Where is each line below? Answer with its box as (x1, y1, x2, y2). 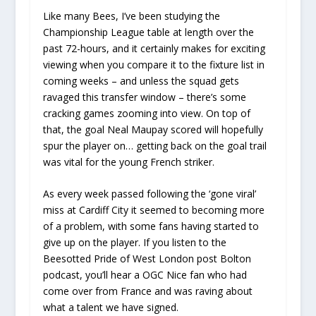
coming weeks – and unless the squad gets (42, 74, 239, 87)
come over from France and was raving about (42, 284, 253, 298)
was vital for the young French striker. (42, 155, 214, 169)
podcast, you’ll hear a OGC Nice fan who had (42, 268, 247, 282)
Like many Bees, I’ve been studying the (42, 9, 220, 23)
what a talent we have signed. (42, 300, 178, 315)
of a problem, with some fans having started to (42, 219, 259, 233)
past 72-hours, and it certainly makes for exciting (42, 42, 265, 55)
